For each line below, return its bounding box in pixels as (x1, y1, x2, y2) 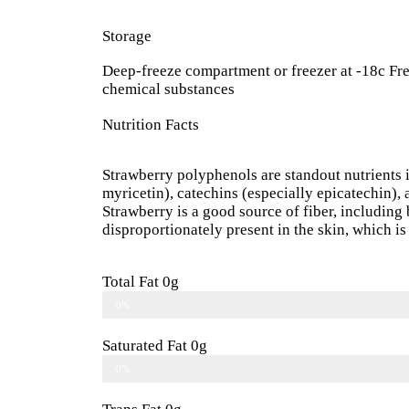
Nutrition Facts (102, 116, 199, 134)
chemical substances (102, 80, 235, 99)
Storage (102, 27, 152, 46)
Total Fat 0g (102, 273, 179, 291)
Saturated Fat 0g (102, 337, 207, 355)
